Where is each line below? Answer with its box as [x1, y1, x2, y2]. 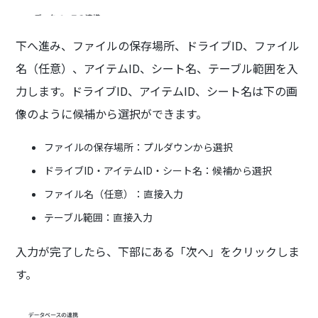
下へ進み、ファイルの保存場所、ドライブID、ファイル [16, 36, 300, 54]
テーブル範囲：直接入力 [44, 209, 153, 224]
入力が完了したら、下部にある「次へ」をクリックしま [16, 242, 300, 260]
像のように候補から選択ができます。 [16, 104, 208, 122]
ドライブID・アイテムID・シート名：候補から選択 [44, 163, 273, 177]
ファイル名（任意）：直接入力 [44, 186, 184, 201]
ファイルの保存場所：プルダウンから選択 [44, 139, 234, 154]
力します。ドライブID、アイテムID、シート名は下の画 [16, 82, 298, 99]
